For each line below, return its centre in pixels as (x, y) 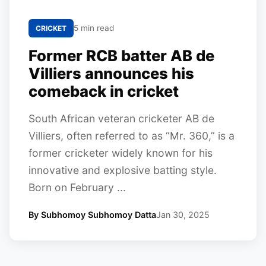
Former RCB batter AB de (121, 56)
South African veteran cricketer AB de (121, 118)
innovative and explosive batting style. (123, 170)
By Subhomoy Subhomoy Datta (92, 215)
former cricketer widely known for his (121, 153)
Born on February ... (77, 187)
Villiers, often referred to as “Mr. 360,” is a (132, 136)
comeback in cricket (104, 91)
